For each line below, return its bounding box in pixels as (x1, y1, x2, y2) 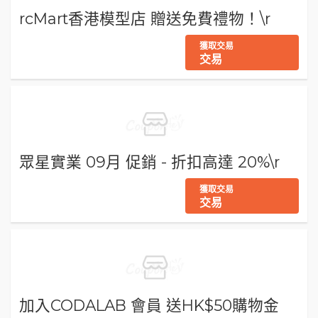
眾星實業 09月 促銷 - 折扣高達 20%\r (19, 152, 280, 171)
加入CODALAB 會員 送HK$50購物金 (19, 295, 279, 314)
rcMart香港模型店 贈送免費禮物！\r (19, 9, 270, 28)
